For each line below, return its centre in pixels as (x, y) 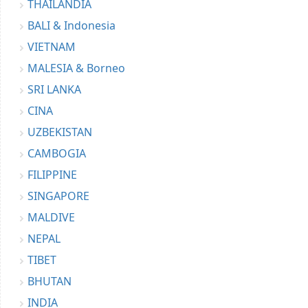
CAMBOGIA (57, 154)
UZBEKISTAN (60, 132)
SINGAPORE (58, 196)
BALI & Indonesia (71, 26)
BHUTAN (49, 282)
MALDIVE (51, 218)
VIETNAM (52, 47)
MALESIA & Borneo (76, 68)
